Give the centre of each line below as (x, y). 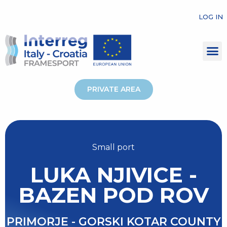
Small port (113, 147)
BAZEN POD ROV (113, 195)
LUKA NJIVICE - (113, 175)
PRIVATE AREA (113, 89)
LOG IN (211, 17)
